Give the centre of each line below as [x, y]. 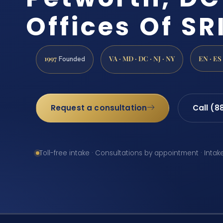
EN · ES [210, 58]
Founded [71, 59]
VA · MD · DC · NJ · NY [142, 58]
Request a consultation [99, 108]
